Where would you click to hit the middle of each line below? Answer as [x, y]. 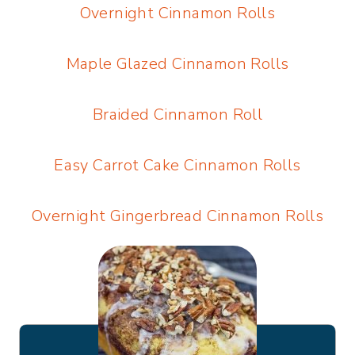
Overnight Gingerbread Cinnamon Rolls [177, 216]
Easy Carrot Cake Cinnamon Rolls [177, 166]
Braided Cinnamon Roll [177, 115]
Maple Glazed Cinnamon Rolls [177, 64]
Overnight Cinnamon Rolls [177, 13]
